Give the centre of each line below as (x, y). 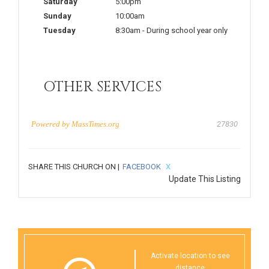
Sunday (57, 16)
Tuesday (59, 30)
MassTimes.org (95, 124)
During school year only (187, 30)
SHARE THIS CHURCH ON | (74, 166)
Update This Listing (205, 179)
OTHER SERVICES (102, 87)
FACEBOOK (142, 166)
